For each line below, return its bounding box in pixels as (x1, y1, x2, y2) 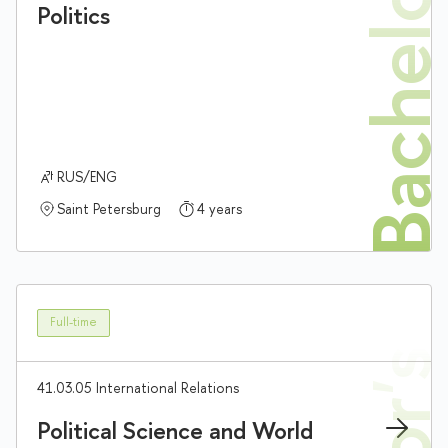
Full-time (50, 314, 97, 331)
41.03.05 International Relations (37, 377, 239, 397)
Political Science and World (37, 413, 313, 446)
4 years (197, 198, 242, 218)
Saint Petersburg (57, 198, 161, 218)
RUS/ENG (57, 166, 117, 186)
